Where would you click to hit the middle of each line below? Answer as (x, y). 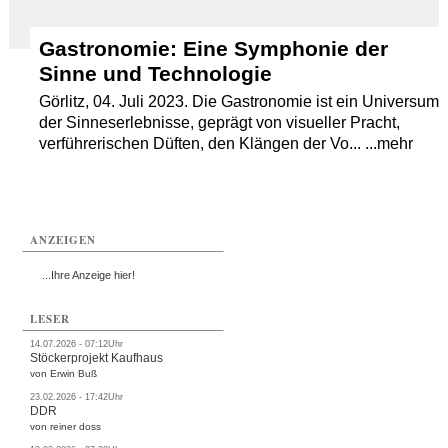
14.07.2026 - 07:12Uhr (77, 343)
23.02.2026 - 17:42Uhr (77, 396)
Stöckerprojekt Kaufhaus (97, 357)
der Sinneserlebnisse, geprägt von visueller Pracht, (220, 122)
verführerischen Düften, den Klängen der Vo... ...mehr (226, 143)
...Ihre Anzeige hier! (89, 274)
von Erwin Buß (64, 373)
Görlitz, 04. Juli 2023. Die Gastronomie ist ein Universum (239, 101)
